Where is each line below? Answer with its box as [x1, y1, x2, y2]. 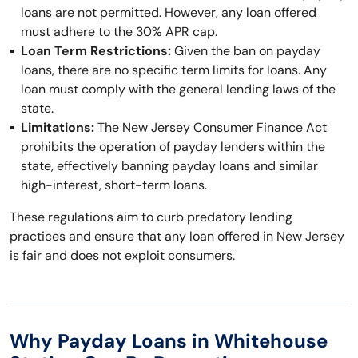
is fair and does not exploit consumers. [10, 247, 235, 264]
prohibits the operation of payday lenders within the [21, 138, 325, 155]
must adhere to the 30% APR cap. [21, 23, 217, 40]
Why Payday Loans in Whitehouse [10, 328, 328, 353]
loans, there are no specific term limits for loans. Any [21, 62, 327, 78]
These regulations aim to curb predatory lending [10, 209, 292, 225]
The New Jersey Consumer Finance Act [94, 119, 327, 136]
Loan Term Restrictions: [21, 42, 171, 59]
